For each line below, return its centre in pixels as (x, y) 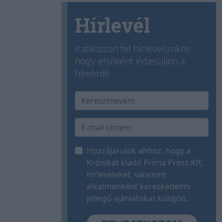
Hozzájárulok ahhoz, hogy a (139, 151)
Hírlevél (112, 25)
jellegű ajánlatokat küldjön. (137, 198)
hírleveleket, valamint (127, 175)
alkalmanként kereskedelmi (139, 187)
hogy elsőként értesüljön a (130, 61)
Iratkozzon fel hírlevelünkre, (133, 49)
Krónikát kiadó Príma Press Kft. (145, 163)
